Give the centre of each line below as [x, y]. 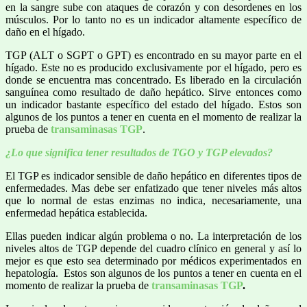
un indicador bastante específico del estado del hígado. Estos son [153, 104]
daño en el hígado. [45, 32]
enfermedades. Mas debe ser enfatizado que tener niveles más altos [153, 188]
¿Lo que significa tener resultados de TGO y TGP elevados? [139, 152]
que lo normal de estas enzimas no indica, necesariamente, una [153, 200]
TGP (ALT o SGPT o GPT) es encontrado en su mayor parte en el [153, 55]
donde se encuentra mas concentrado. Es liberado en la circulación [153, 79]
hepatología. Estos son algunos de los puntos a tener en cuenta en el [153, 273]
